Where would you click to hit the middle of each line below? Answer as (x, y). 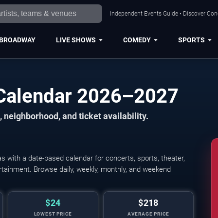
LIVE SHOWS (76, 40)
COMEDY (137, 40)
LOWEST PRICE (53, 214)
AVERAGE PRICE (148, 214)
